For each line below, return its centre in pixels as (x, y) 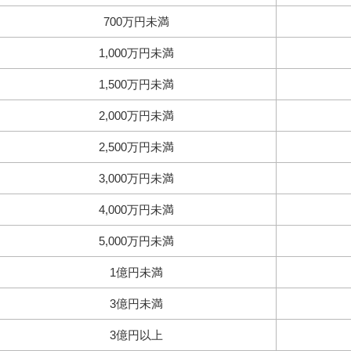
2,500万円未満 (136, 147)
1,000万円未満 (136, 53)
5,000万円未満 (136, 241)
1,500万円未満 (136, 84)
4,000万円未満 (136, 210)
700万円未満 (136, 22)
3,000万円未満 (136, 178)
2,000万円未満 (136, 116)
